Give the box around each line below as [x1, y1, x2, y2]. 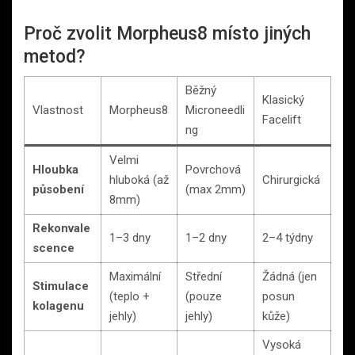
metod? [24, 45, 86, 67]
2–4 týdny [262, 230, 313, 245]
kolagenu [32, 298, 84, 313]
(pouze [185, 288, 222, 303]
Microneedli [185, 102, 245, 117]
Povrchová [185, 162, 241, 177]
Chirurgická [262, 172, 320, 187]
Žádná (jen [262, 269, 317, 284]
